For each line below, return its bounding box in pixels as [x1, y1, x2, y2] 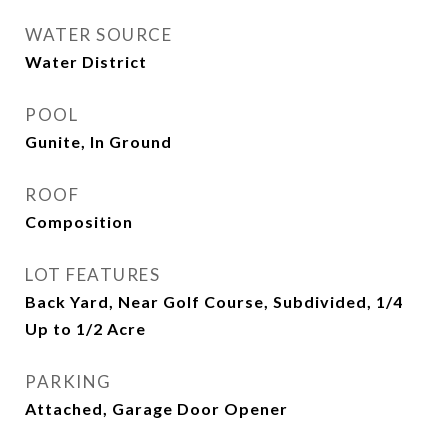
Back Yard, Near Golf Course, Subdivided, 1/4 [25, 292, 403, 311]
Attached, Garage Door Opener [25, 399, 288, 418]
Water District [25, 52, 147, 71]
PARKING [25, 371, 112, 392]
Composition [25, 212, 133, 231]
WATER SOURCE [25, 24, 172, 45]
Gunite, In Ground [25, 132, 172, 151]
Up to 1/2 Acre [25, 319, 146, 338]
